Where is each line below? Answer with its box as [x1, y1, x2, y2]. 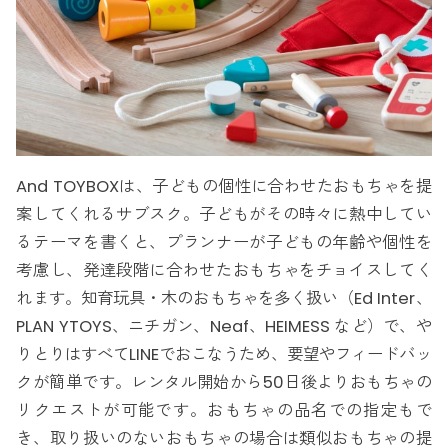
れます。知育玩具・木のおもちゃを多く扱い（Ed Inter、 [16, 286, 432, 310]
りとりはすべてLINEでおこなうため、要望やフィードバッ [16, 342, 432, 366]
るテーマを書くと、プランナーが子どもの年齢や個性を [16, 230, 432, 254]
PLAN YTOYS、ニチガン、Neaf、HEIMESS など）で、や [16, 314, 432, 338]
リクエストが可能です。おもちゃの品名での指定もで [16, 398, 432, 422]
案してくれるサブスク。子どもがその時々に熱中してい [16, 202, 432, 226]
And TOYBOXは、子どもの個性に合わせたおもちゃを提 [16, 174, 432, 198]
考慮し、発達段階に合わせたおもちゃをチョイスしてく [16, 258, 432, 282]
